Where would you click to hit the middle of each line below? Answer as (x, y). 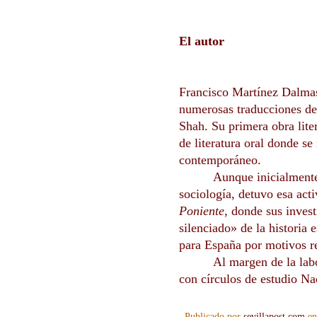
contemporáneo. (220, 160)
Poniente (202, 211)
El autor (202, 41)
